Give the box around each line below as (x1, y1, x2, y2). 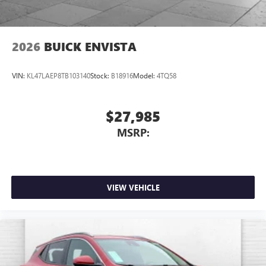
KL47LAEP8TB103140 (27, 71, 90, 81)
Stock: (90, 71, 111, 81)
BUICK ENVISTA (44, 38, 137, 55)
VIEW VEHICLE (106, 182, 160, 193)
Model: (133, 71, 157, 81)
